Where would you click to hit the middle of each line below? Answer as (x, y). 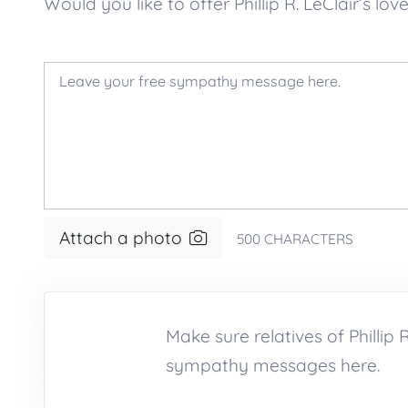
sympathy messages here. (273, 365)
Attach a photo (121, 238)
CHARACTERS (307, 239)
